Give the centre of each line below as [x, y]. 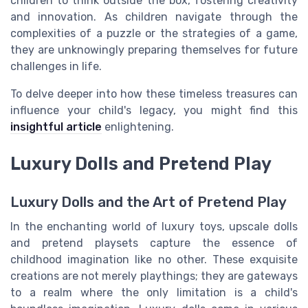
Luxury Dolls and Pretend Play [141, 164]
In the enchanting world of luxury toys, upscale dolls [154, 227]
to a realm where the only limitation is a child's [154, 293]
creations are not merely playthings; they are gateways [154, 276]
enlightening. [138, 126]
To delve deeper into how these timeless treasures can [154, 93]
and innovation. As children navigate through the [154, 16]
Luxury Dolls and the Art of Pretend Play [148, 202]
